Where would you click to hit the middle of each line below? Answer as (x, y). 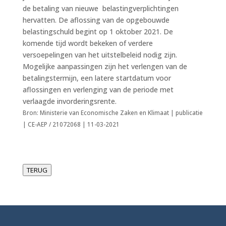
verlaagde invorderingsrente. (69, 101)
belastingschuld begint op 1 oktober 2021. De (98, 31)
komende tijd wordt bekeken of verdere (88, 43)
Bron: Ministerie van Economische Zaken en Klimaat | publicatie (112, 112)
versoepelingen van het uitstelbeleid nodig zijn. (100, 54)
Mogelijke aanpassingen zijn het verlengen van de (105, 66)
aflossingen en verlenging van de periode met (98, 89)
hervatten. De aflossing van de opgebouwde (96, 20)
